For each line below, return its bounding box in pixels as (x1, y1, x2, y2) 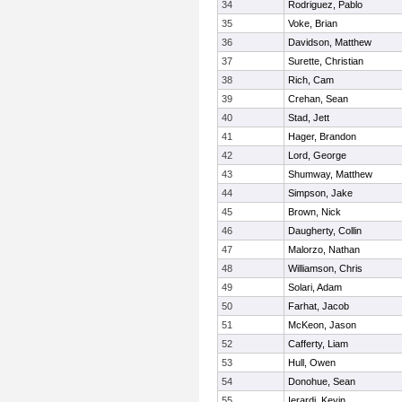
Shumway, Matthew (288, 169, 372, 179)
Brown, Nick (288, 206, 341, 217)
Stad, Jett (288, 112, 329, 123)
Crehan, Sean (288, 93, 348, 104)
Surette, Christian (288, 56, 363, 66)
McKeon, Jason (288, 319, 356, 330)
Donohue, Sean (288, 376, 355, 387)
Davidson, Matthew (288, 37, 371, 48)
